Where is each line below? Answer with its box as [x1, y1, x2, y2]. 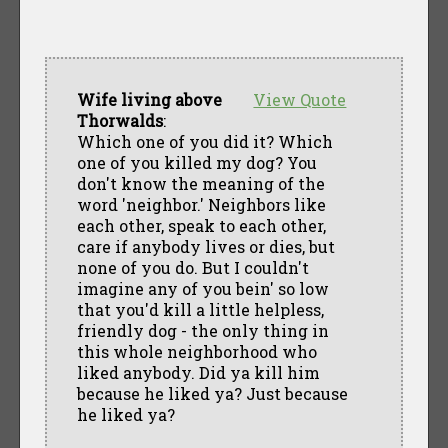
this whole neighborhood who [76, 340, 317, 362]
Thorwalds [76, 109, 163, 131]
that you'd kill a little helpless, [76, 298, 324, 320]
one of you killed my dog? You [76, 151, 317, 173]
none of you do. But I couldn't [76, 256, 309, 278]
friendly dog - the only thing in [76, 319, 329, 341]
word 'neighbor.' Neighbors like [76, 193, 326, 215]
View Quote [253, 88, 347, 110]
